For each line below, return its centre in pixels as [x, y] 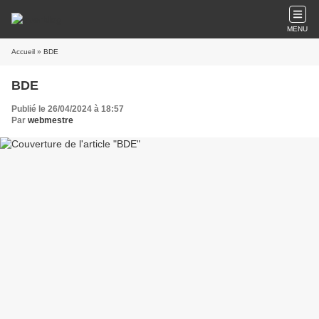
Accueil [23, 52]
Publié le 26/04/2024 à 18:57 [68, 109]
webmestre [51, 120]
